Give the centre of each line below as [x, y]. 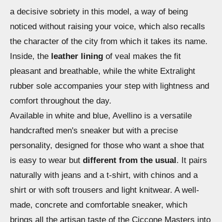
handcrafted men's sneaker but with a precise [94, 131]
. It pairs [192, 161]
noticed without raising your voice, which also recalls [108, 27]
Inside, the [30, 56]
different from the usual [130, 161]
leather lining [77, 56]
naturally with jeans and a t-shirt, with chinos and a [104, 175]
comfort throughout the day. [61, 101]
